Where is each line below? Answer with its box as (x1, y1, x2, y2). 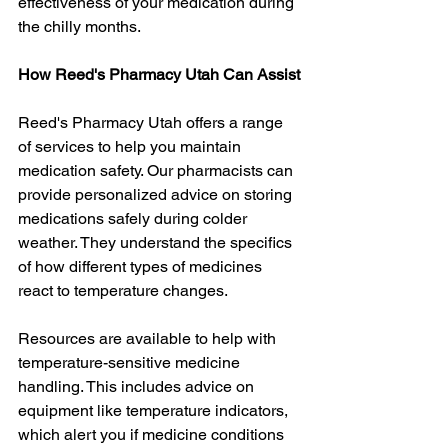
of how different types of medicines (18, 256, 266, 276)
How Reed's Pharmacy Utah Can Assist (18, 64, 300, 84)
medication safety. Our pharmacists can (18, 160, 297, 180)
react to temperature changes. (18, 280, 228, 300)
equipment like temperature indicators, (18, 400, 292, 420)
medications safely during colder (18, 208, 251, 228)
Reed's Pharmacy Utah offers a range (18, 112, 287, 132)
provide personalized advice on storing (18, 184, 296, 204)
